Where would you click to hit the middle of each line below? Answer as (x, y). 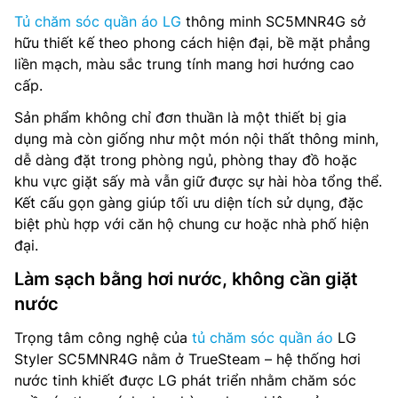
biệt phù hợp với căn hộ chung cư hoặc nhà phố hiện (191, 224)
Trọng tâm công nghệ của (103, 338)
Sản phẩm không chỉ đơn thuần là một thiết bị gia (180, 118)
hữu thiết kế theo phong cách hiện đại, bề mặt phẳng (192, 43)
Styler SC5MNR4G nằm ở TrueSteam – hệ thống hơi (187, 359)
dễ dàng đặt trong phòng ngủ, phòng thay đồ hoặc (186, 160)
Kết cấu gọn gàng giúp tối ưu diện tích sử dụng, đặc (189, 203)
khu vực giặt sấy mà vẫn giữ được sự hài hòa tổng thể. (198, 182)
